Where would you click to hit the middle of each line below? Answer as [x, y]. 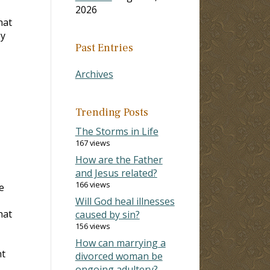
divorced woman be [119, 256]
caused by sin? [107, 214]
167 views [93, 143]
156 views [93, 226]
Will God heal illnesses [125, 201]
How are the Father [119, 159]
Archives [94, 74]
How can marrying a [120, 243]
